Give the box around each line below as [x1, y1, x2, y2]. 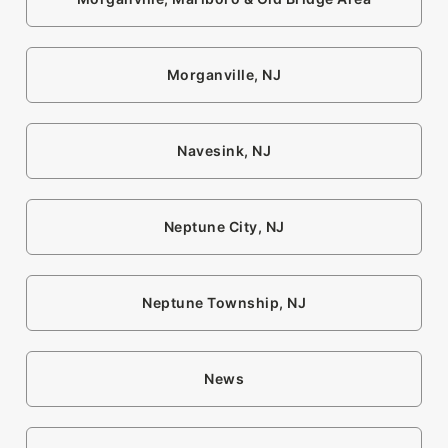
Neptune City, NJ [163, 218, 285, 236]
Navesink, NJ [177, 142, 271, 160]
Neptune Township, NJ [142, 294, 306, 312]
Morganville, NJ [166, 66, 282, 84]
